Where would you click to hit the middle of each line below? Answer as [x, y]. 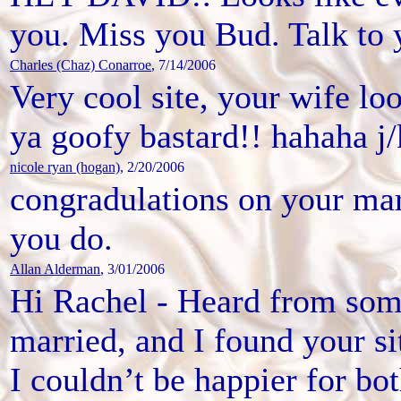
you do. [61, 238]
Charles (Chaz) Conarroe [81, 64]
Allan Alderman [55, 269]
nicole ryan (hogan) [65, 166]
